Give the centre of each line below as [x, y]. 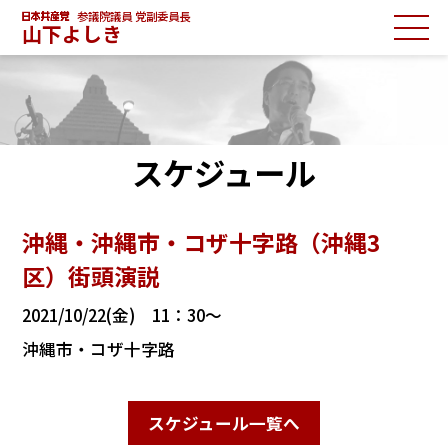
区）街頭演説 [91, 276]
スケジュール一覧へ [224, 423]
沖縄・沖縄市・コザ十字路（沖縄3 [202, 242]
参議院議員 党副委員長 [134, 16]
